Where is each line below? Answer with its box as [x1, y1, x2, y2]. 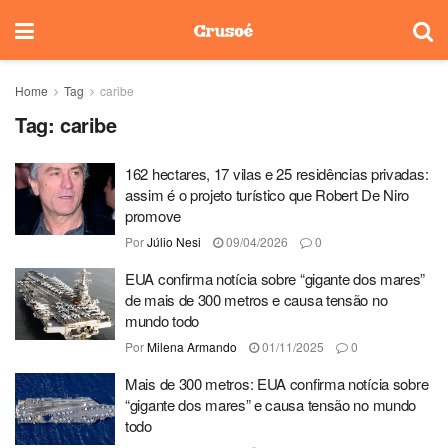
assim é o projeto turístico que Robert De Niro [125, 184, 410, 205]
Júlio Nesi [147, 233, 201, 250]
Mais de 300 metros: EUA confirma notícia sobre [125, 373, 429, 394]
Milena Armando [147, 338, 237, 355]
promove [125, 205, 181, 226]
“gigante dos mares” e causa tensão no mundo [125, 394, 417, 415]
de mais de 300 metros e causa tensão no [125, 289, 388, 310]
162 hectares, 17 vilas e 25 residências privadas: [125, 163, 429, 184]
